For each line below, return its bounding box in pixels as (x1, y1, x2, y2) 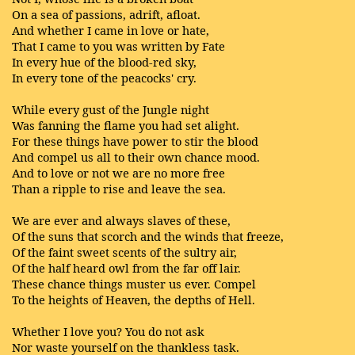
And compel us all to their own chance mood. (12, 149, 260, 165)
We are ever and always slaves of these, (12, 212, 231, 228)
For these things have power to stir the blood (12, 133, 258, 149)
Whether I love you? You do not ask (12, 323, 204, 339)
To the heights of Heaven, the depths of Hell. (12, 292, 255, 307)
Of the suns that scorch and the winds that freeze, (12, 228, 284, 244)
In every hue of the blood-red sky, (12, 54, 197, 70)
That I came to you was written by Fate (12, 38, 225, 54)
